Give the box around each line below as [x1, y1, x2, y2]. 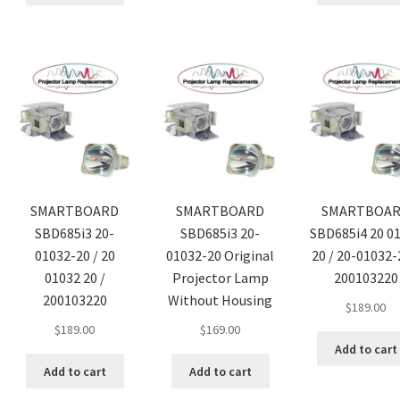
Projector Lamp [171, 269, 269, 287]
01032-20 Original [166, 246, 275, 265]
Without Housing [168, 291, 273, 310]
